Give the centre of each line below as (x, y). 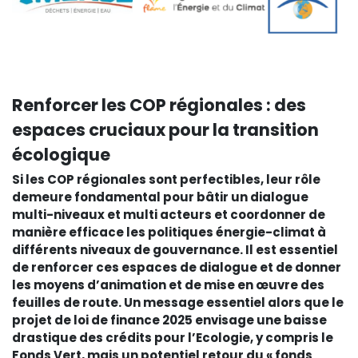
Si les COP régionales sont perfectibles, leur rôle (166, 179)
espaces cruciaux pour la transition (165, 129)
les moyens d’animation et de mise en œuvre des (168, 284)
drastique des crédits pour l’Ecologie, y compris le (173, 337)
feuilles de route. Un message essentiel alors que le (178, 302)
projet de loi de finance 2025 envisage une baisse (169, 320)
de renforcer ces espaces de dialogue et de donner (177, 267)
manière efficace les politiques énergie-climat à (169, 232)
